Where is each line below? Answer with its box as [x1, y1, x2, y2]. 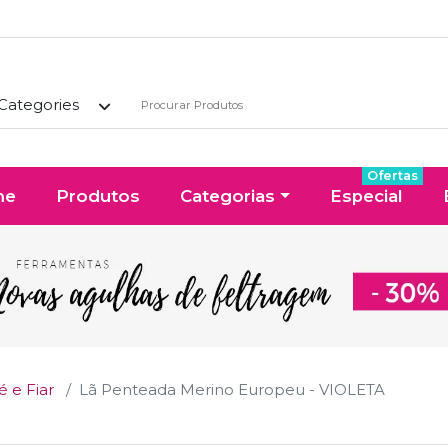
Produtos [56, 185, 141, 206]
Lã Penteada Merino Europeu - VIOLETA [79, 379, 385, 399]
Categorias [180, 185, 276, 206]
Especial [329, 185, 403, 206]
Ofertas [366, 167, 418, 183]
